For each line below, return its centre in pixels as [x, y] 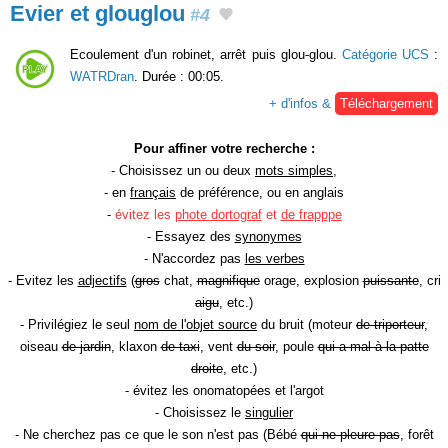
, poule [296, 346]
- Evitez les [42, 280]
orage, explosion [311, 280]
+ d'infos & [302, 103]
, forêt [416, 434]
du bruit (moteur [306, 324]
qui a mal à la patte [373, 346]
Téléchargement [386, 103]
